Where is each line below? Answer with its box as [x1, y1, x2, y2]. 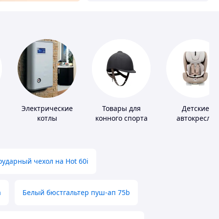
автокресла [176, 113, 215, 123]
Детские [182, 104, 209, 113]
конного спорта [95, 113, 148, 123]
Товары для [102, 104, 141, 113]
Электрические [21, 104, 73, 113]
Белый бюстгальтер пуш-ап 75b [22, 188, 130, 197]
